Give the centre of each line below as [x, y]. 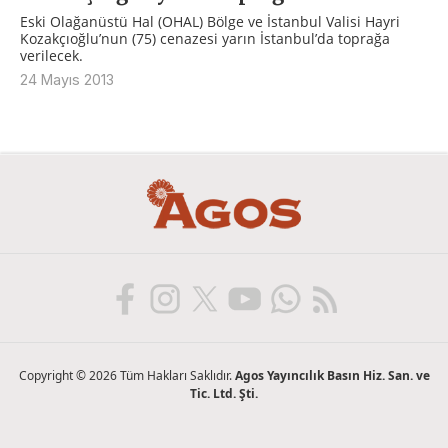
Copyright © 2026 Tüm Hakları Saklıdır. [126, 376]
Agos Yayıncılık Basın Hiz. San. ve [332, 376]
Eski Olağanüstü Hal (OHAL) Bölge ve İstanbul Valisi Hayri [210, 22]
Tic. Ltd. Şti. [224, 394]
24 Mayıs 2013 [67, 80]
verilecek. [51, 56]
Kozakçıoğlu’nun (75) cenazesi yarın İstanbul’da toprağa [205, 39]
